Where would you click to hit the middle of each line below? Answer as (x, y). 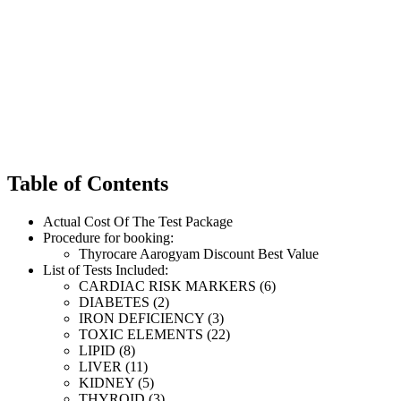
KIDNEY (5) (116, 383)
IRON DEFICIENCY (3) (151, 319)
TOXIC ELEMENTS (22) (154, 335)
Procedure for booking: (108, 238)
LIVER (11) (113, 367)
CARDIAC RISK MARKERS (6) (177, 286)
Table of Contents (88, 184)
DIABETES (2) (124, 303)
